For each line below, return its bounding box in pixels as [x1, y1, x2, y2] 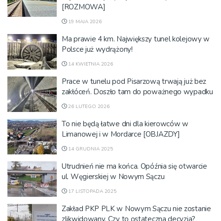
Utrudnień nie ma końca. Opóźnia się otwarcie [62, 161, 207, 171]
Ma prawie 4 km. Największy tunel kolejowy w [62, 34, 210, 44]
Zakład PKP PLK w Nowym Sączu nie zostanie [62, 204, 211, 214]
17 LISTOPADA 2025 [67, 188, 116, 195]
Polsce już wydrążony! [62, 44, 133, 54]
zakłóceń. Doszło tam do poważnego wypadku [62, 87, 213, 97]
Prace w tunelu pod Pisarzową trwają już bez [62, 76, 207, 86]
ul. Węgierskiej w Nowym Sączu [62, 172, 165, 182]
